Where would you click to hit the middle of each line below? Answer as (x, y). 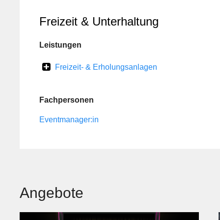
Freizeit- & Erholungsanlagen (106, 67)
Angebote (52, 193)
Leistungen (60, 45)
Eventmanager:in (69, 120)
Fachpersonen (67, 100)
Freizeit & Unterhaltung (99, 21)
